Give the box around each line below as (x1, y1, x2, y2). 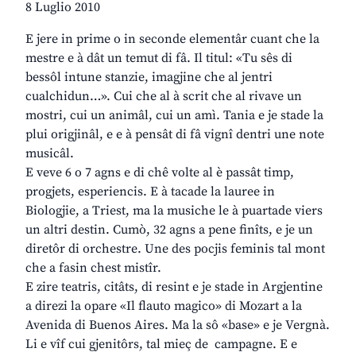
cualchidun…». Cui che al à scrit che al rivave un (25, 88, 302, 105)
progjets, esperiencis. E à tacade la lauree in (25, 184, 275, 200)
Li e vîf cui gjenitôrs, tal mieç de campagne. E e (25, 336, 297, 353)
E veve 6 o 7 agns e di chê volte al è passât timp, (25, 164, 294, 181)
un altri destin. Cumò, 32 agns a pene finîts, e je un (25, 222, 313, 238)
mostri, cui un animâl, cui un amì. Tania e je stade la (25, 107, 323, 124)
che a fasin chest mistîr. (25, 260, 161, 277)
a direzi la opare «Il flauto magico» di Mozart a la (25, 298, 302, 315)
